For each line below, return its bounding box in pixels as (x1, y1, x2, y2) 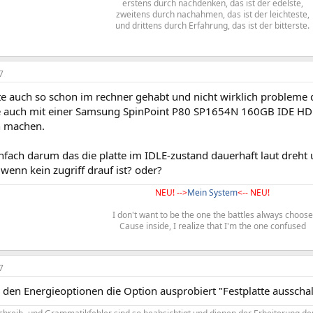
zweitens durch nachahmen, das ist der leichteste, (115, 8, 310, 20)
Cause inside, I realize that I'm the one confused (119, 220, 306, 232)
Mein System (187, 187, 238, 198)
